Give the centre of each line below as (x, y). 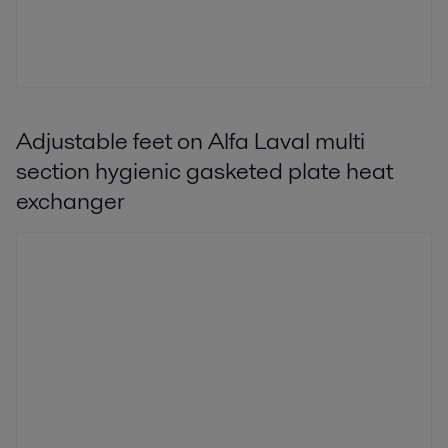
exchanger (70, 200)
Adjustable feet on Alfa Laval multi (190, 140)
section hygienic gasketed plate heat (204, 170)
